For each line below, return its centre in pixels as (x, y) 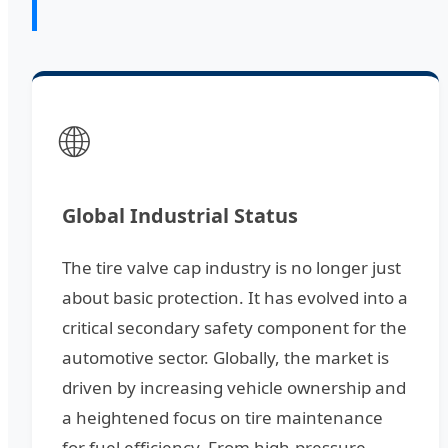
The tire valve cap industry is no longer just (231, 268)
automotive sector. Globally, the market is (225, 358)
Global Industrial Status (180, 216)
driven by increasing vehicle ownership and (234, 388)
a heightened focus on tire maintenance (222, 418)
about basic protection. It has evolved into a (235, 298)
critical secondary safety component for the (234, 328)
